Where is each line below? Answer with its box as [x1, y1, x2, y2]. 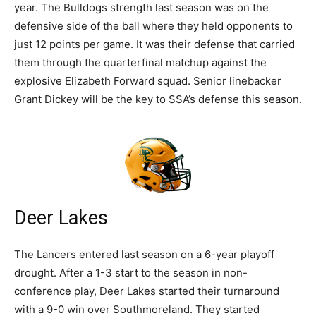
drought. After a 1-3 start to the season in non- [14, 266, 248, 280]
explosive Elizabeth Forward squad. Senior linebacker [14, 74, 281, 88]
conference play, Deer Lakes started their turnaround [14, 284, 279, 298]
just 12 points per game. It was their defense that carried [14, 37, 295, 51]
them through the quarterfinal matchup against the [14, 56, 267, 70]
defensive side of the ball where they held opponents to [14, 19, 293, 33]
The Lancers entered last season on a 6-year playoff [14, 248, 274, 262]
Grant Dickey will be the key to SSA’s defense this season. [14, 92, 302, 107]
